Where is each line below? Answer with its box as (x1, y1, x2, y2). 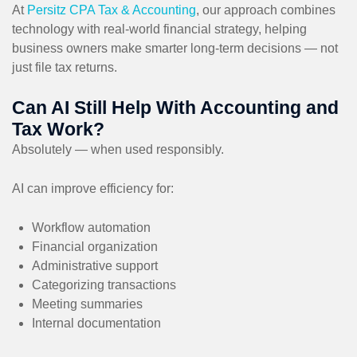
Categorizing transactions (32, 277, 176, 292)
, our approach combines (196, 2, 335, 17)
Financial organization (32, 239, 158, 253)
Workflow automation (32, 220, 151, 234)
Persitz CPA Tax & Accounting (27, 2, 196, 17)
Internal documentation (32, 316, 161, 330)
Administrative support (32, 258, 158, 273)
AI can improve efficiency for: (12, 181, 174, 195)
